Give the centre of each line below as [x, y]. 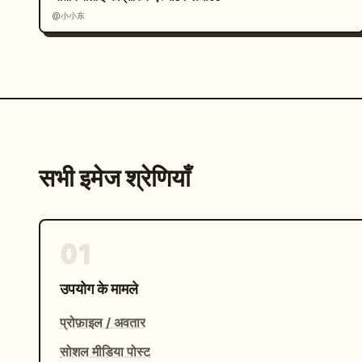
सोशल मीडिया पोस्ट [105, 351]
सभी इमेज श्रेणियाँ [115, 178]
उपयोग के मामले [99, 289]
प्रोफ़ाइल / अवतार [103, 322]
